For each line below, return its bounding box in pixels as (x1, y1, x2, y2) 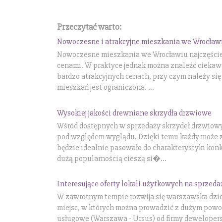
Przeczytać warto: (57, 21, 121, 32)
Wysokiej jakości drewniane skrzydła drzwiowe (57, 108, 212, 118)
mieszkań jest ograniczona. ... (57, 82, 154, 92)
